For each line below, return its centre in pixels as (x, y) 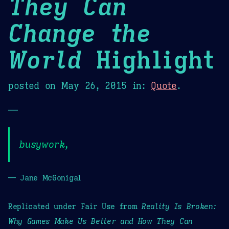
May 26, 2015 (94, 86)
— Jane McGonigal (45, 177)
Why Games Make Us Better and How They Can (100, 221)
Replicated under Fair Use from (75, 206)
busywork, (44, 144)
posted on (35, 86)
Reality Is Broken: (179, 206)
